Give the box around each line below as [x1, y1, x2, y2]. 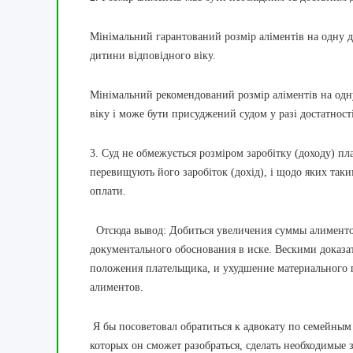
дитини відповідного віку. [90, 50, 216, 62]
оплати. [90, 185, 126, 198]
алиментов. [90, 281, 147, 294]
